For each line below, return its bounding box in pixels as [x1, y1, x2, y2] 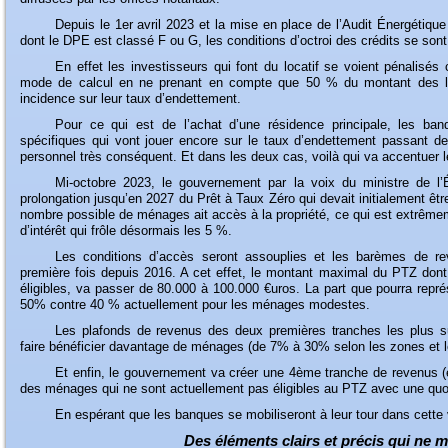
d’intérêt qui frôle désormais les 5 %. [20, 223, 232, 238]
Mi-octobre [55, 175, 116, 190]
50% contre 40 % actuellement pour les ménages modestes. [20, 297, 370, 312]
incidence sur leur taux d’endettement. [20, 91, 241, 106]
